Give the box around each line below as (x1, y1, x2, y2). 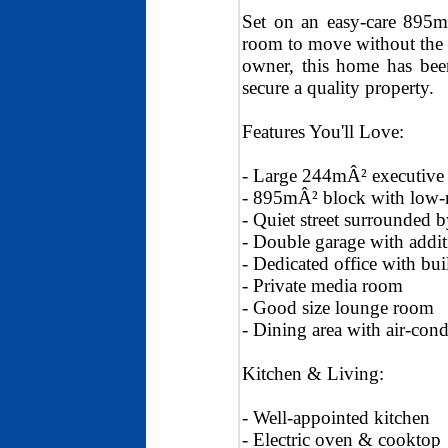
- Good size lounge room (242, 297, 434, 319)
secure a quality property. (242, 77, 434, 99)
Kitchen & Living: (242, 363, 384, 385)
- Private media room (242, 275, 403, 297)
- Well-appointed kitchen (242, 407, 430, 429)
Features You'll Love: (242, 121, 404, 143)
